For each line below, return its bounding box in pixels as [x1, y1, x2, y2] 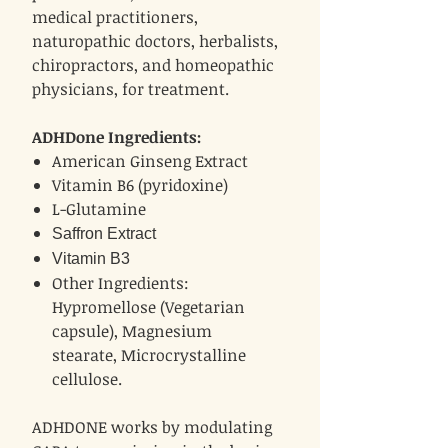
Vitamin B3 [52, 250, 130, 268]
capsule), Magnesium [52, 320, 212, 343]
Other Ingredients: [52, 272, 189, 295]
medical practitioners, [32, 6, 198, 29]
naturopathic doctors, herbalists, [32, 30, 278, 53]
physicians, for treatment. [32, 78, 229, 101]
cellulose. [52, 368, 122, 391]
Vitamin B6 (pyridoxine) [52, 174, 228, 197]
